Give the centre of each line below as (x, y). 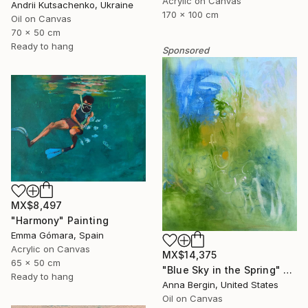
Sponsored (186, 50)
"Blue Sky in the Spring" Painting (288, 270)
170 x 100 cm (190, 14)
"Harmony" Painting (60, 221)
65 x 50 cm (36, 263)
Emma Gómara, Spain (57, 235)
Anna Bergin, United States (220, 285)
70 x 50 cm (36, 32)
